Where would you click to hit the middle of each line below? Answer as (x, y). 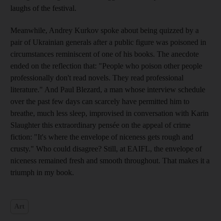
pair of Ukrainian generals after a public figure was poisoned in (108, 42)
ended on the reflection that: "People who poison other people (106, 66)
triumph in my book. (42, 172)
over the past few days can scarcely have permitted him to (100, 101)
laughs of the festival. (43, 8)
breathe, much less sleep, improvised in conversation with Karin (110, 113)
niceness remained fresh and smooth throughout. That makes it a (110, 160)
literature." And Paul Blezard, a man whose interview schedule (108, 89)
